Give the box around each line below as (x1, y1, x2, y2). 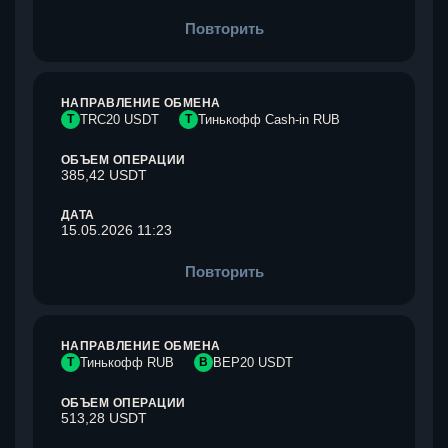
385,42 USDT (61, 167, 147, 183)
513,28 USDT (61, 410, 147, 426)
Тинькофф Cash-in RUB (198, 112, 340, 127)
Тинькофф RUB (80, 355, 174, 370)
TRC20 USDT (80, 112, 159, 127)
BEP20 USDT (213, 355, 293, 370)
